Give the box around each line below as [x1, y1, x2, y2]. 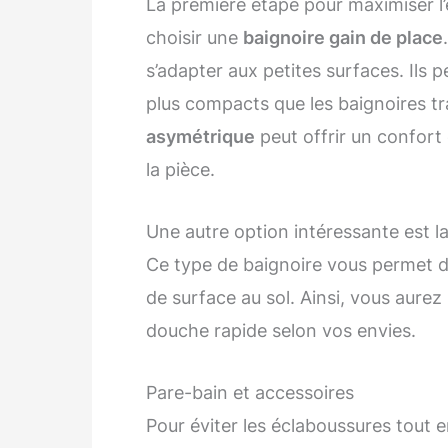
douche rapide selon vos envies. [146, 319, 416, 341]
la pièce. [146, 159, 215, 181]
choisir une [146, 27, 243, 49]
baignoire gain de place [243, 27, 443, 49]
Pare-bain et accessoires [146, 381, 354, 403]
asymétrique [146, 126, 255, 148]
